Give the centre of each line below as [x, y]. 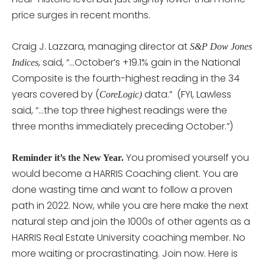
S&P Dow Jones [221, 46]
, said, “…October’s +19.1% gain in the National [139, 62]
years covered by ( [56, 94]
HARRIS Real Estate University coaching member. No [129, 237]
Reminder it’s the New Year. [69, 157]
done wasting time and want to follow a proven [122, 189]
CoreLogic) [121, 94]
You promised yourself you [188, 157]
